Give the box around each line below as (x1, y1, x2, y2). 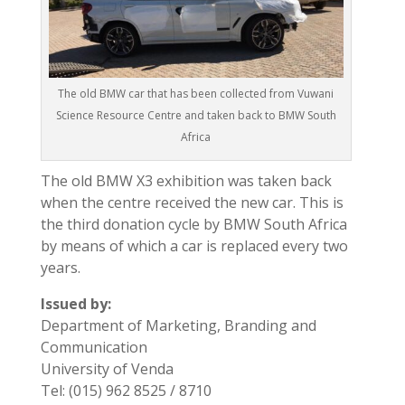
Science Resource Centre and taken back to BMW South (55, 108, 336, 124)
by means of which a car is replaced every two (40, 236, 348, 257)
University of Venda (40, 359, 174, 380)
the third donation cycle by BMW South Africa (40, 214, 347, 235)
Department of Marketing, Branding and (40, 316, 316, 336)
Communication (40, 337, 147, 358)
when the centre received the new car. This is (40, 193, 344, 213)
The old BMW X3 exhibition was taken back (40, 171, 332, 192)
